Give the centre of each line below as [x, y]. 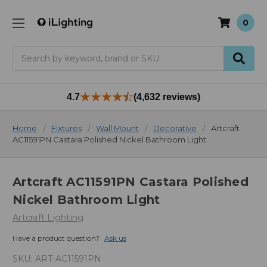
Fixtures [66, 128]
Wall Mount [117, 128]
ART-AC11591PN [68, 259]
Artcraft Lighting [48, 218]
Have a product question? [56, 238]
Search [27, 52]
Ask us [115, 238]
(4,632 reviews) [167, 97]
